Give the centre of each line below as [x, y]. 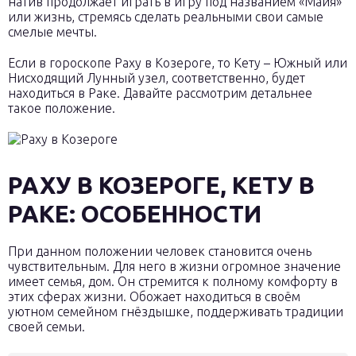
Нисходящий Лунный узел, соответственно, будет [157, 78]
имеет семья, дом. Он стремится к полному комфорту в [173, 281]
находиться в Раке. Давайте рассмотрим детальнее [160, 93]
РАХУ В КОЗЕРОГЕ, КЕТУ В [161, 185]
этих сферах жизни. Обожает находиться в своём [154, 296]
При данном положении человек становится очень [160, 251]
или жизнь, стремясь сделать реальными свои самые [166, 17]
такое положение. [62, 108]
